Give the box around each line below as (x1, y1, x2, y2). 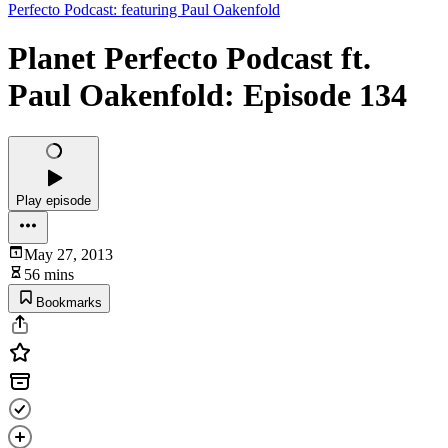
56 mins (24, 265, 74, 283)
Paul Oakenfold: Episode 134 (8, 77, 407, 114)
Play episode (16, 192, 91, 208)
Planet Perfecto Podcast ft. (8, 40, 371, 77)
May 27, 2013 (24, 245, 113, 263)
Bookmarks (36, 294, 102, 310)
